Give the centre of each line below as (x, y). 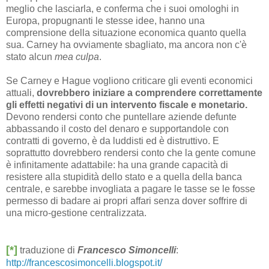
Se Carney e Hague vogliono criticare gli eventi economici (129, 81)
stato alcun (30, 57)
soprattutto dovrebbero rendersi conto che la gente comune (131, 153)
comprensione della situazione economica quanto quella (126, 33)
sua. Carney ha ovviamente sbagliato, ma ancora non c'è (126, 45)
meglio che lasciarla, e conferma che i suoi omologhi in (122, 9)
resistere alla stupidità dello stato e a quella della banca (124, 177)
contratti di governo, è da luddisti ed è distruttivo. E (113, 141)
